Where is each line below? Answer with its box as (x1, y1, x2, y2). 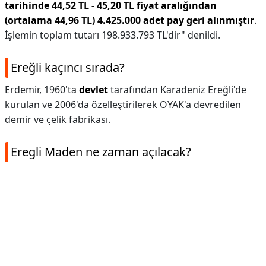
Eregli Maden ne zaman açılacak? (11, 144, 191, 160)
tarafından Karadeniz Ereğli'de (108, 83, 246, 96)
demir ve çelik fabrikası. (5, 113, 110, 126)
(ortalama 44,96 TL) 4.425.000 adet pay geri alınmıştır (5, 14, 254, 27)
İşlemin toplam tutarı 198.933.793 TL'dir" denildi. (5, 28, 220, 42)
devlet (79, 83, 108, 96)
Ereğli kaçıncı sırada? (11, 59, 125, 75)
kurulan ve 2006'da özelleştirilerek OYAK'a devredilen (5, 98, 241, 111)
